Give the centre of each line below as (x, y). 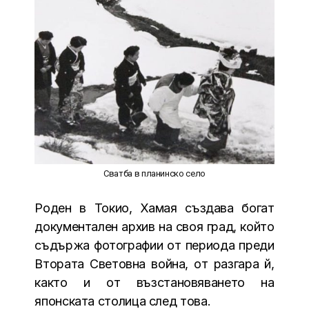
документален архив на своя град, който (154, 226)
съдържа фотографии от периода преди (154, 245)
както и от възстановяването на (154, 282)
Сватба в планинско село (154, 173)
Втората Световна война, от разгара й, (154, 263)
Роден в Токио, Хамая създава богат (154, 208)
